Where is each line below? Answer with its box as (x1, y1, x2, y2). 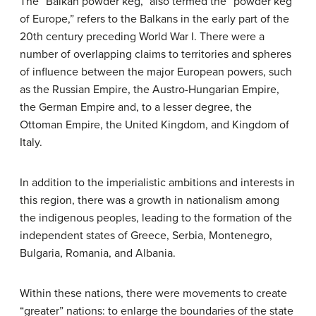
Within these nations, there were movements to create (20, 286, 287, 300)
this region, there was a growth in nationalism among (20, 193, 279, 207)
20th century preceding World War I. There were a (20, 29, 265, 44)
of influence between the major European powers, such (20, 64, 292, 79)
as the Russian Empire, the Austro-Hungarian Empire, (20, 82, 279, 97)
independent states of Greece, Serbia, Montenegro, (20, 228, 272, 243)
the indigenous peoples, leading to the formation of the (20, 210, 292, 225)
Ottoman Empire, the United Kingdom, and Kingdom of (20, 117, 289, 132)
